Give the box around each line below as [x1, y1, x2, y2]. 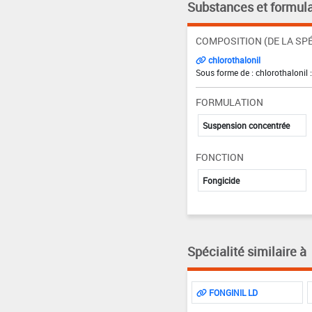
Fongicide [202, 174, 240, 186]
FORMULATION [195, 95, 263, 109]
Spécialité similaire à [187, 242, 306, 260]
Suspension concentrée [202, 119, 290, 131]
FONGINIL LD [206, 286, 258, 298]
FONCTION [195, 150, 244, 164]
